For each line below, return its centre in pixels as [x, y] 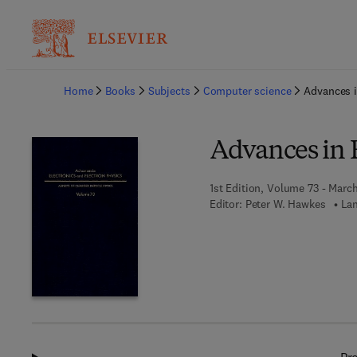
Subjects [169, 91]
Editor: [226, 204]
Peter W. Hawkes [285, 204]
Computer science [247, 91]
